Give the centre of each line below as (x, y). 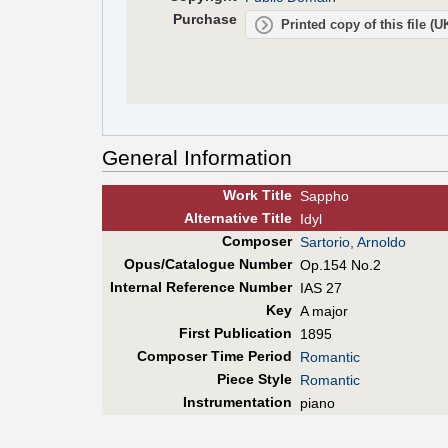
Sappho (324, 196)
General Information (197, 157)
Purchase (204, 18)
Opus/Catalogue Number (207, 264)
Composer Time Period (214, 356)
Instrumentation (237, 402)
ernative (230, 218)
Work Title (257, 195)
